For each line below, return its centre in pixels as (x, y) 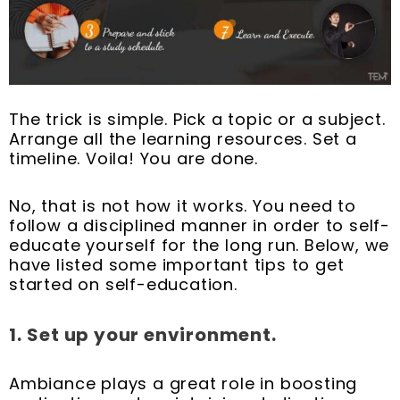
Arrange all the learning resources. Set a (183, 138)
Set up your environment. (152, 334)
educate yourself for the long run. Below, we (200, 246)
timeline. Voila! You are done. (134, 158)
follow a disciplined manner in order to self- (200, 226)
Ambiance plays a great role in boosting (183, 384)
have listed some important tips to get (177, 265)
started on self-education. (123, 285)
